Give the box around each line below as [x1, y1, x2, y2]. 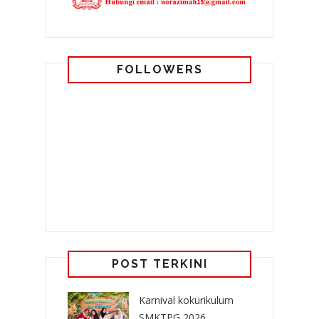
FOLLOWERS [116, 62, 203, 76]
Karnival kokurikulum [139, 293, 234, 307]
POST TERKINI [111, 256, 208, 271]
